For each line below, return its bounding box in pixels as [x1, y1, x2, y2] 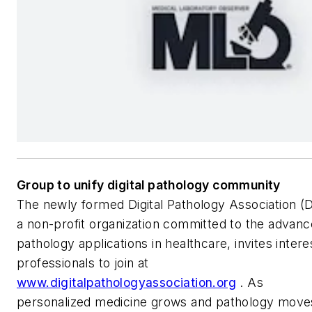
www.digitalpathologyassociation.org [17, 274, 236, 290]
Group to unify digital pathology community [17, 177, 281, 192]
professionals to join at [17, 255, 149, 270]
